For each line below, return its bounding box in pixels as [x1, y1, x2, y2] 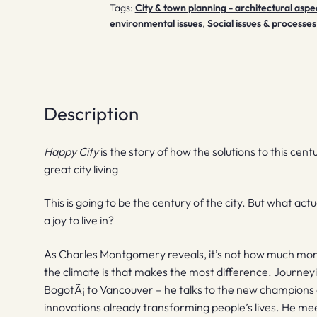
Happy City [44, 144, 99, 158]
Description [44, 101, 139, 125]
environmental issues [109, 16, 202, 30]
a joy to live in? [44, 213, 115, 228]
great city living [44, 161, 119, 176]
